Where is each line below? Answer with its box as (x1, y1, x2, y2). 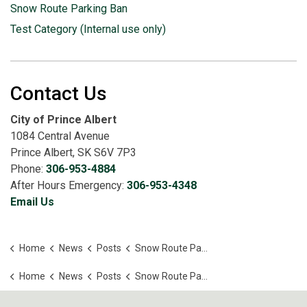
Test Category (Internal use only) (10, 23, 166, 36)
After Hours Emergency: (10, 179, 127, 192)
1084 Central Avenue (10, 130, 110, 143)
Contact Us (10, 82, 107, 105)
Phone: (10, 162, 46, 175)
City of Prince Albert (10, 113, 116, 126)
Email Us (10, 195, 54, 208)
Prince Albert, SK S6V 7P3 (10, 146, 136, 159)
